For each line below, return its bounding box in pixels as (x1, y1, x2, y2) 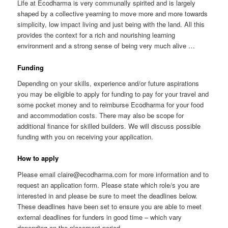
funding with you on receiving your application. (17, 132, 154, 142)
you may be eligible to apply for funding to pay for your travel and (17, 89, 209, 99)
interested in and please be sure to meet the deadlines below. (17, 190, 198, 201)
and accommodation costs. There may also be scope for (17, 110, 184, 121)
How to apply (17, 153, 59, 163)
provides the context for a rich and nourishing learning (17, 30, 176, 40)
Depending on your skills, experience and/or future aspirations (17, 78, 199, 89)
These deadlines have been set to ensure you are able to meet (17, 201, 202, 211)
